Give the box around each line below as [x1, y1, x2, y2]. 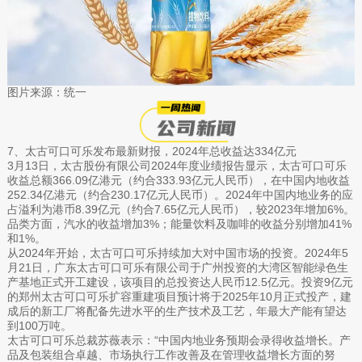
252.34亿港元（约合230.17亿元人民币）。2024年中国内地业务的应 [6, 187, 353, 201]
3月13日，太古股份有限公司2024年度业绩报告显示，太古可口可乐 [6, 158, 347, 172]
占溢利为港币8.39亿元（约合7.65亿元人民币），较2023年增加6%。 [6, 202, 355, 216]
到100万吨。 [6, 318, 72, 332]
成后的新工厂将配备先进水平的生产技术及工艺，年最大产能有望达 [6, 304, 347, 318]
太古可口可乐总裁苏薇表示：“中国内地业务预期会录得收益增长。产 [6, 333, 351, 347]
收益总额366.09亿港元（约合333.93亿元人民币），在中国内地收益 [6, 173, 350, 187]
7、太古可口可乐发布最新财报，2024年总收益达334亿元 [6, 144, 297, 158]
